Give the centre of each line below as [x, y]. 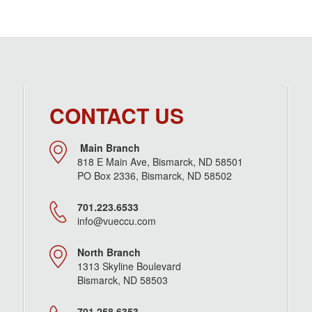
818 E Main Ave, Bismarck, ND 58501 [161, 162]
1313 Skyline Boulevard [141, 266]
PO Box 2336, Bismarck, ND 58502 [155, 176]
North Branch [169, 252]
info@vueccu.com [117, 221]
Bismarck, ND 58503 [123, 280]
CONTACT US [117, 116]
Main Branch [110, 148]
